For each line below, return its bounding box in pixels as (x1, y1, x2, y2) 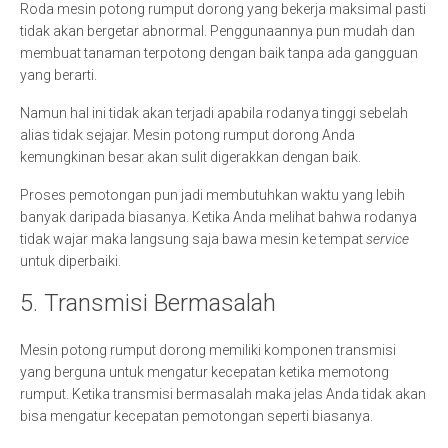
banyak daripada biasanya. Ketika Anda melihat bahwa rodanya (20, 209, 417, 225)
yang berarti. (20, 67, 100, 83)
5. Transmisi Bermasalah (20, 289, 276, 317)
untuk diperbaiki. (20, 253, 124, 269)
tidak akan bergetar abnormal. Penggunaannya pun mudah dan (20, 23, 415, 39)
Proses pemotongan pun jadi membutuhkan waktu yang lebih (20, 187, 405, 203)
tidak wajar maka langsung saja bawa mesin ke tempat (20, 231, 366, 247)
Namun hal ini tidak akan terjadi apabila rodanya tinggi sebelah (20, 105, 408, 121)
